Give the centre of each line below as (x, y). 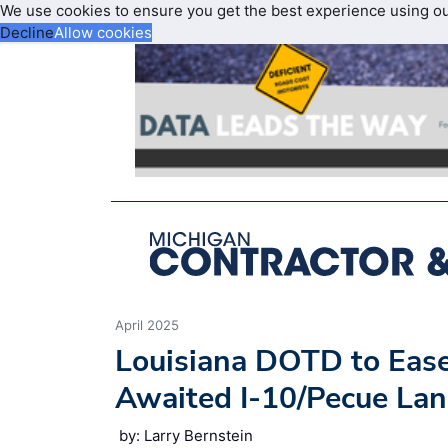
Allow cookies (103, 32)
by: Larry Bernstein (186, 435)
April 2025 (147, 324)
